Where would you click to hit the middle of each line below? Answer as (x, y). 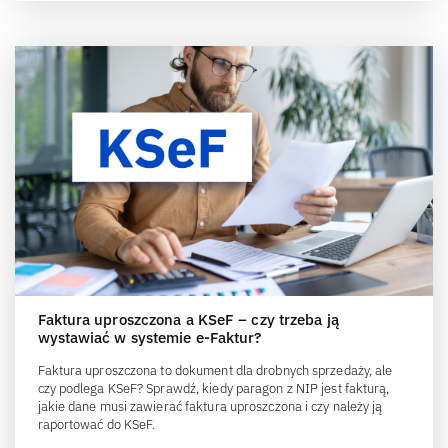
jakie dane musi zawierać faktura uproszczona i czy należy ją (210, 407)
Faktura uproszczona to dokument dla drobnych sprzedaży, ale (215, 371)
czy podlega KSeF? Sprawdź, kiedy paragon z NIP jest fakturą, (213, 389)
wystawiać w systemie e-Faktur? (149, 338)
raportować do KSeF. (96, 425)
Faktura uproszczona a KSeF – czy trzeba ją (188, 320)
